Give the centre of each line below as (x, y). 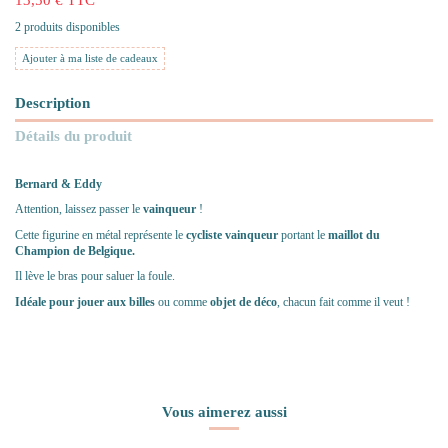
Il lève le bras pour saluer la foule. (95, 276)
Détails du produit (73, 135)
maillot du (354, 234)
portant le (303, 234)
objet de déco (243, 301)
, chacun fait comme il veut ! (343, 301)
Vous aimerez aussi (224, 411)
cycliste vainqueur (232, 234)
